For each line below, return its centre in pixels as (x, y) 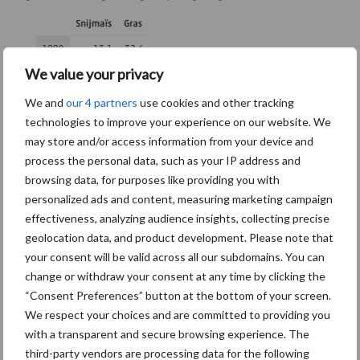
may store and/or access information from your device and (169, 141)
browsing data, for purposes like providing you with (152, 179)
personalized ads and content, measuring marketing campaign (179, 198)
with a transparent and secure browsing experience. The (167, 333)
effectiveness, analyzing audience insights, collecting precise (177, 218)
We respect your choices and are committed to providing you (178, 314)
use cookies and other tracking (216, 102)
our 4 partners (102, 102)
